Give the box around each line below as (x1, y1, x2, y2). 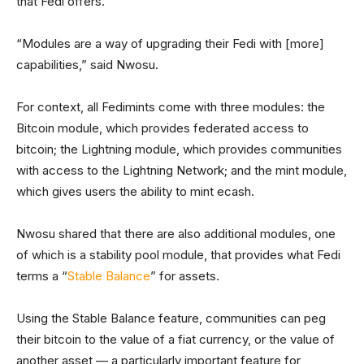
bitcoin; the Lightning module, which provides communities (16, 141, 342, 157)
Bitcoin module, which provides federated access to (16, 120, 309, 136)
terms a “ (16, 268, 67, 284)
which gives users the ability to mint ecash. (16, 184, 254, 199)
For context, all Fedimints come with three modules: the (16, 99, 325, 115)
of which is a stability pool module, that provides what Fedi (16, 247, 340, 262)
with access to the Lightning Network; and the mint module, (16, 162, 347, 178)
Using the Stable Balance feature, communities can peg (16, 310, 326, 326)
